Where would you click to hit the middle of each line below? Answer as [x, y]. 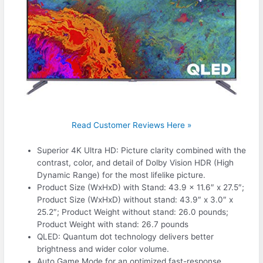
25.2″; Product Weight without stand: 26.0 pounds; [133, 212]
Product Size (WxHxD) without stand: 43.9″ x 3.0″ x [135, 199]
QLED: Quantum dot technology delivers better [126, 236]
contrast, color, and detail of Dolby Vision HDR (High [136, 162]
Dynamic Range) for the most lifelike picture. [122, 175]
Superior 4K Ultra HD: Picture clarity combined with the [142, 150]
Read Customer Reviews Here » [131, 125]
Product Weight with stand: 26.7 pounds [113, 224]
